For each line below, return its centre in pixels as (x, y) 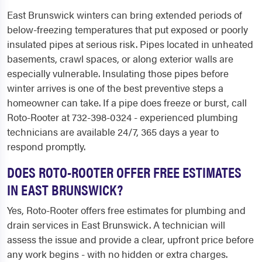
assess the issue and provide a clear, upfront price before (130, 239)
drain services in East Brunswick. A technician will (116, 225)
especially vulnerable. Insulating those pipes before (118, 73)
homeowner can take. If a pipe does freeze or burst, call (127, 103)
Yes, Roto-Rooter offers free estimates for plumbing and (126, 210)
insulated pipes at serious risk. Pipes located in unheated (130, 44)
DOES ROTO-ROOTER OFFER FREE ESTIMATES (124, 172)
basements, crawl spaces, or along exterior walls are (120, 59)
